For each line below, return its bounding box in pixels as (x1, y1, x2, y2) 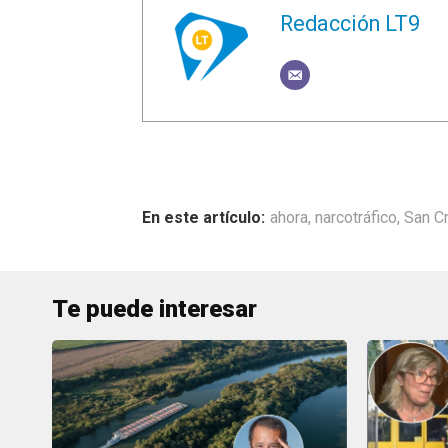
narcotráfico (315, 208, 397, 227)
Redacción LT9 (280, 11, 420, 36)
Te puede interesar (52, 295, 257, 323)
